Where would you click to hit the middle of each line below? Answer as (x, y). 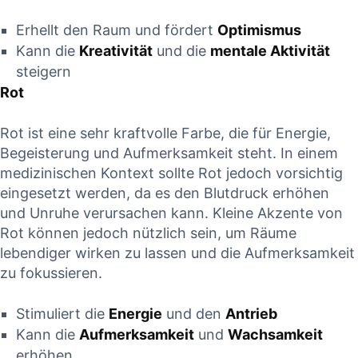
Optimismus (259, 30)
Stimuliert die (62, 314)
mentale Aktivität (270, 51)
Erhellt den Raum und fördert (117, 30)
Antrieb (251, 314)
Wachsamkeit (275, 335)
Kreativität (116, 51)
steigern (44, 72)
